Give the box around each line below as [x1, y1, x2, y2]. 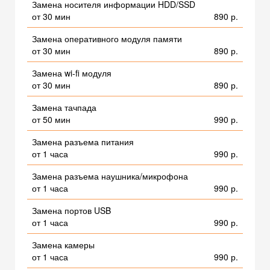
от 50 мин [32, 113, 71, 126]
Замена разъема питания [32, 136, 134, 148]
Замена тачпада [32, 101, 96, 114]
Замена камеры [32, 239, 95, 251]
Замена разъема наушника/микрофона [32, 170, 188, 183]
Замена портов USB [32, 204, 111, 217]
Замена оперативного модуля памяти [32, 33, 182, 45]
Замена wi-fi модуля [32, 67, 111, 80]
